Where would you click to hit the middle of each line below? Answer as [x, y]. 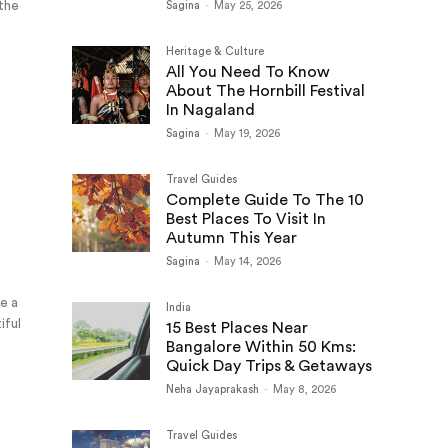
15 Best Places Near [237, 328]
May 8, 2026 [304, 389]
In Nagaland [210, 110]
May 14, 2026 [247, 261]
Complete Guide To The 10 [265, 200]
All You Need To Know [248, 72]
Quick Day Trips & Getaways [269, 366]
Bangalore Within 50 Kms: [261, 347]
